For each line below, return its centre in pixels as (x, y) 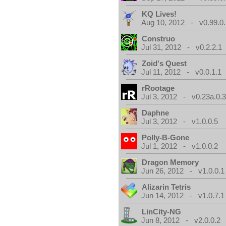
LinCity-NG (162, 212)
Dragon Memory (171, 162)
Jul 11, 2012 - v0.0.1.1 (182, 72)
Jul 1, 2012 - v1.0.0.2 (180, 146)
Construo (159, 39)
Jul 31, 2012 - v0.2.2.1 (182, 47)
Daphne (156, 113)
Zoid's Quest (164, 63)
